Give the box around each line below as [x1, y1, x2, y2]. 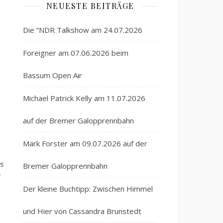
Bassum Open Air [23, 70, 82, 80]
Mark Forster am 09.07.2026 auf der [23, 138, 147, 148]
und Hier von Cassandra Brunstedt [23, 206, 141, 216]
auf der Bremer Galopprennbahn [23, 115, 134, 125]
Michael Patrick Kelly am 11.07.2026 [23, 93, 145, 103]
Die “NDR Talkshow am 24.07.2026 [23, 25, 142, 35]
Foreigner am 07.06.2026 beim [23, 48, 128, 58]
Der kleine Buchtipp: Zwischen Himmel [23, 184, 153, 194]
